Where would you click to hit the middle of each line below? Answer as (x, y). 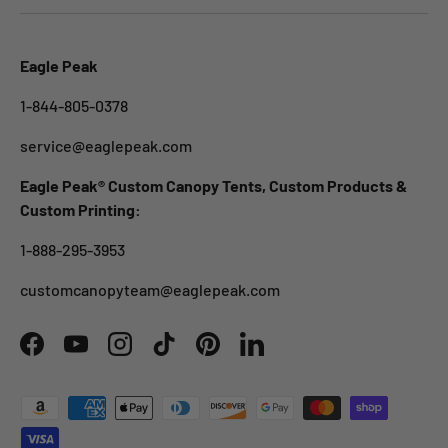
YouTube (105, 354)
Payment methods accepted (117, 406)
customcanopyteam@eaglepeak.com (150, 289)
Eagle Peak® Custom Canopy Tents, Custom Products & (213, 185)
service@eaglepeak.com (106, 145)
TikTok (185, 354)
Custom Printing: (80, 209)
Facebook (64, 354)
